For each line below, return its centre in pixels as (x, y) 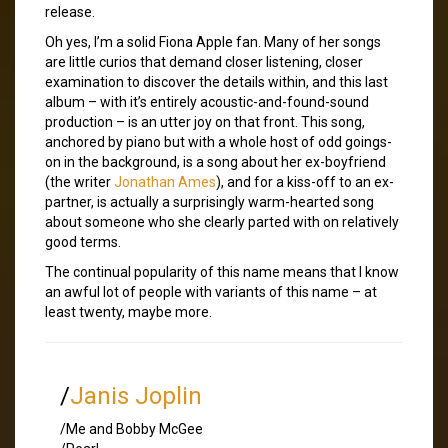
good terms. (83, 241)
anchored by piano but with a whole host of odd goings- (218, 141)
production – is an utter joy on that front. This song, (205, 121)
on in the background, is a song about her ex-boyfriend (215, 161)
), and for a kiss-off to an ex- (305, 181)
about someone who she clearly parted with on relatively (222, 221)
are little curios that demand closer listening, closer (204, 61)
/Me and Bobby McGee (131, 428)
